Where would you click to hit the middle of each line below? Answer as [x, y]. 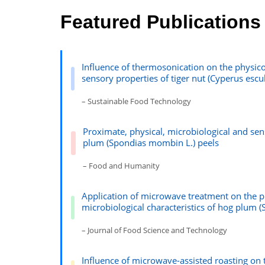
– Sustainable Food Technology [137, 101]
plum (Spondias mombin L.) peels [151, 143]
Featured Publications [161, 22]
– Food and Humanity [121, 166]
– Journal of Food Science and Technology [155, 230]
